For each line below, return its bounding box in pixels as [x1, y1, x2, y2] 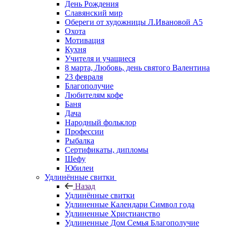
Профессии [65, 127, 104, 136]
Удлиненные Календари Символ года [65, 200, 195, 209]
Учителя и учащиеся [65, 54, 135, 63]
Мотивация [65, 35, 104, 45]
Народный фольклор [65, 118, 136, 127]
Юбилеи [65, 163, 94, 172]
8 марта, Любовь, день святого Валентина [65, 63, 210, 72]
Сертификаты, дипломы [65, 145, 148, 154]
